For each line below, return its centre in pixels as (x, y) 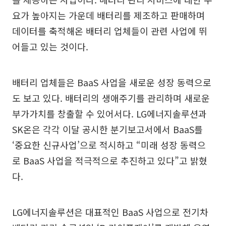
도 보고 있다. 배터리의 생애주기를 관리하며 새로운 (111, 98)
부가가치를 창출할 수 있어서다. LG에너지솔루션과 (109, 114)
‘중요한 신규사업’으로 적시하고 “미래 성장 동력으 (109, 145)
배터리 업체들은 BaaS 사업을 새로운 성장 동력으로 (112, 82)
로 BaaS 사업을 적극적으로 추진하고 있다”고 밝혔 (110, 160)
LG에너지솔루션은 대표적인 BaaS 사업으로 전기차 (110, 212)
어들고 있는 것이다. (50, 46)
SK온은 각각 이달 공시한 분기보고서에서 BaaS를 (107, 129)
